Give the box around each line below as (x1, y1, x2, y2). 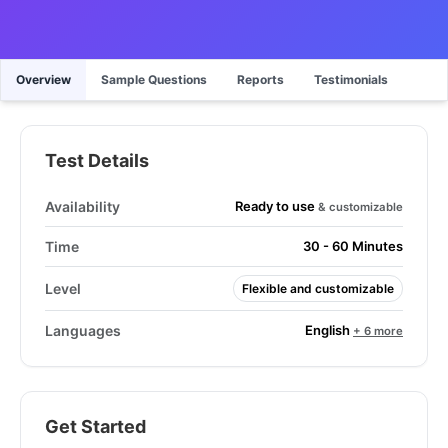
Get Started (45, 416, 146, 437)
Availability (45, 198, 120, 215)
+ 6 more (353, 323, 403, 338)
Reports (237, 72, 284, 87)
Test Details (45, 150, 149, 171)
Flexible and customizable (242, 281, 394, 296)
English (305, 321, 353, 338)
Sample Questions (101, 72, 207, 87)
